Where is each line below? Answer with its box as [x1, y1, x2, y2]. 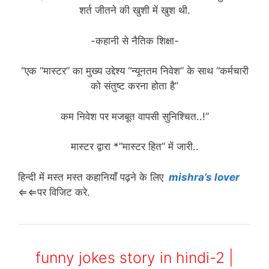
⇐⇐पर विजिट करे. [18, 186, 90, 198]
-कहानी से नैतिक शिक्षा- [90, 34, 179, 47]
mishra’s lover [166, 171, 242, 183]
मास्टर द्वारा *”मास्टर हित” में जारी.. [70, 141, 199, 153]
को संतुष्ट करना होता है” [91, 80, 178, 92]
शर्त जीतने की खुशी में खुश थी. [79, 4, 190, 17]
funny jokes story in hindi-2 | [35, 248, 234, 267]
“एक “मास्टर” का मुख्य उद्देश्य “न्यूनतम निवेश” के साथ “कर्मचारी [20, 65, 249, 77]
